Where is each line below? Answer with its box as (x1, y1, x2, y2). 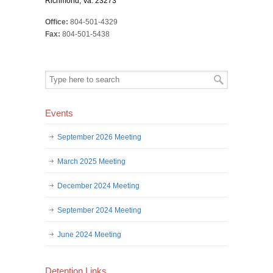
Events (45, 108, 73, 118)
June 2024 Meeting (57, 230, 121, 239)
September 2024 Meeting (57, 206, 141, 214)
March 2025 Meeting (57, 157, 126, 166)
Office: (45, 18, 68, 26)
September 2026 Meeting (57, 133, 141, 141)
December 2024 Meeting (57, 182, 140, 190)
